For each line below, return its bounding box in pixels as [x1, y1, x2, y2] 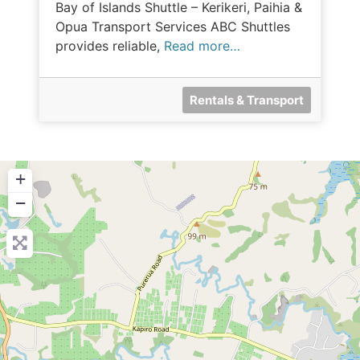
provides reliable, [55, 37, 164, 54]
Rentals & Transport [189, 92, 304, 108]
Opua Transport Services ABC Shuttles [55, 18, 290, 35]
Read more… [164, 37, 240, 54]
